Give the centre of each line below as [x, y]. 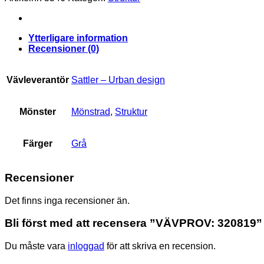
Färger [38, 144]
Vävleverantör [38, 80]
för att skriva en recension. [160, 246]
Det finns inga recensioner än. [67, 200]
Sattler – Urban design [118, 80]
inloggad [86, 246]
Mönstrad [91, 112]
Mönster [38, 112]
